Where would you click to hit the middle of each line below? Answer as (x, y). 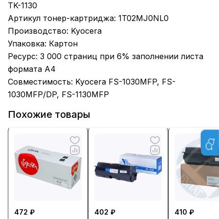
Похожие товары (49, 115)
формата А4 (32, 69)
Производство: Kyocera (55, 31)
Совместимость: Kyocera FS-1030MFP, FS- (92, 81)
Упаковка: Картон (43, 43)
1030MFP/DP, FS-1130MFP (58, 94)
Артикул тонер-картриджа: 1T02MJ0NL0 (88, 18)
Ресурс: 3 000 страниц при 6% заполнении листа (106, 56)
